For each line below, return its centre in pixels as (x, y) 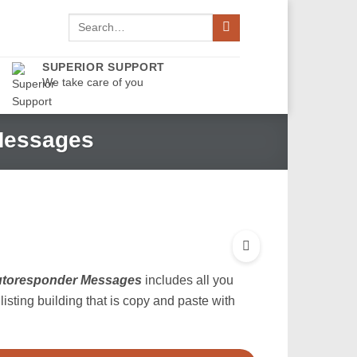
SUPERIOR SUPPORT (104, 67)
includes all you (187, 280)
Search (85, 21)
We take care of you (92, 82)
